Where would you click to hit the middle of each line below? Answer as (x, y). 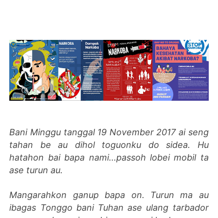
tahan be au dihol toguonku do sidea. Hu (109, 145)
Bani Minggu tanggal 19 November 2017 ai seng (109, 132)
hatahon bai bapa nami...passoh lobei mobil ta (109, 158)
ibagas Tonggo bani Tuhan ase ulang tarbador (109, 208)
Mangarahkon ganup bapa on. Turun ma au (109, 195)
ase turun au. (37, 170)
